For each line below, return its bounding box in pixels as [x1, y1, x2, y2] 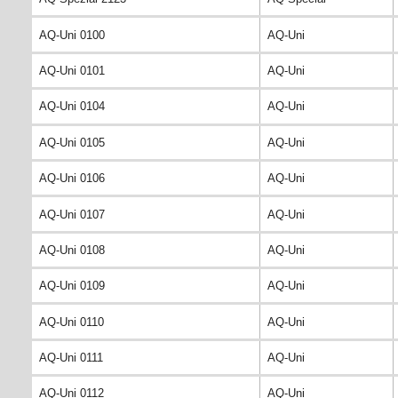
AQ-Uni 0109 [39, 279, 105, 293]
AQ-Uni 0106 [39, 171, 105, 186]
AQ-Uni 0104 [39, 99, 105, 114]
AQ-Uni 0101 [39, 64, 105, 78]
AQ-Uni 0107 [39, 207, 105, 221]
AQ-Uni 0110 [39, 314, 104, 329]
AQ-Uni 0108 [39, 243, 105, 257]
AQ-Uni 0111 [39, 351, 103, 365]
